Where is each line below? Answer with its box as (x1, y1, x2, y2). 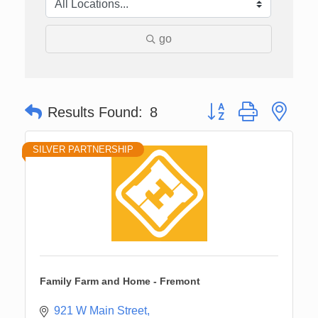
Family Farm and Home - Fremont (40, 275, 200, 287)
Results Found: (48, 104, 143, 120)
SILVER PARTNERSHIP (33, 143, 133, 155)
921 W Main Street (54, 304, 147, 317)
